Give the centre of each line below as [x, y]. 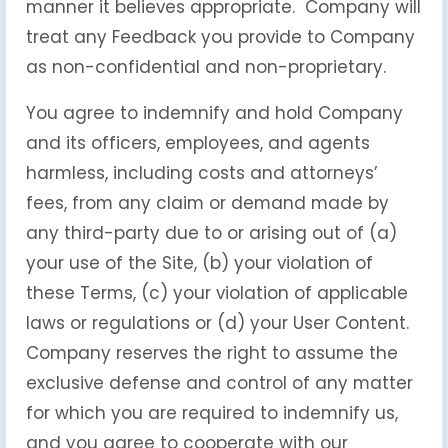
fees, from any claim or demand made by [207, 203]
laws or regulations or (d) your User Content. [220, 323]
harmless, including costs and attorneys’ [202, 173]
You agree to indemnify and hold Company [214, 113]
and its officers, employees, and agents [198, 143]
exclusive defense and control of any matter [219, 383]
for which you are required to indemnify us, [212, 413]
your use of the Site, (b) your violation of [199, 263]
